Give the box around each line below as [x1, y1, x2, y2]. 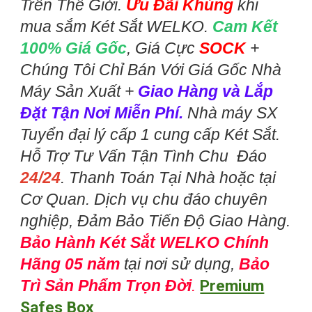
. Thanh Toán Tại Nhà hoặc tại [61, 168, 276, 187]
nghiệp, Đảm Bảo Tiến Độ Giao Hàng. [20, 211, 291, 230]
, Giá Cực [127, 38, 200, 57]
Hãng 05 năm [20, 254, 120, 273]
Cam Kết [212, 17, 279, 36]
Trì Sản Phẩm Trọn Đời [20, 276, 192, 295]
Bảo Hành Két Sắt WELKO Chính [20, 233, 270, 251]
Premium [200, 276, 265, 295]
